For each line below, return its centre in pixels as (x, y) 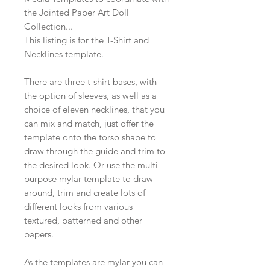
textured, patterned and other (83, 221)
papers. (39, 234)
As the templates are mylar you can (93, 262)
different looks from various (78, 207)
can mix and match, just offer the (89, 124)
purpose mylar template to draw (89, 179)
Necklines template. (64, 54)
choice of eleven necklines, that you (94, 110)
